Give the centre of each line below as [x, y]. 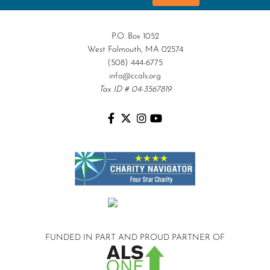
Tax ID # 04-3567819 [135, 90]
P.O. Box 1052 [135, 37]
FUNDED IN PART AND [91, 238]
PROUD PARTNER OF [181, 238]
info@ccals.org [135, 77]
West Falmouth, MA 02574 [135, 50]
